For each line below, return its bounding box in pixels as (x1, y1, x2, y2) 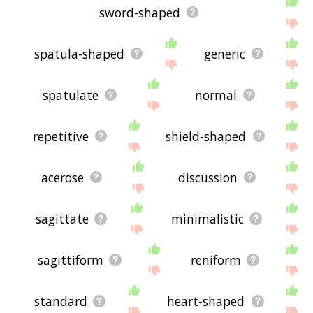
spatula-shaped (34, 45, 124, 62)
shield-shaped (166, 127, 247, 145)
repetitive (32, 127, 89, 145)
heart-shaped (167, 292, 245, 310)
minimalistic (170, 210, 244, 227)
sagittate (35, 210, 89, 227)
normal (194, 86, 237, 103)
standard (34, 292, 87, 310)
